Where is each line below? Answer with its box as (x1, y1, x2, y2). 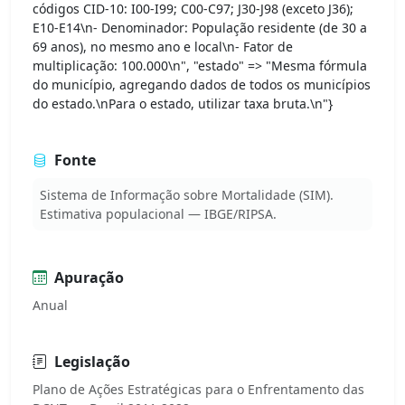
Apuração (54, 267, 124, 287)
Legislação (54, 351, 130, 372)
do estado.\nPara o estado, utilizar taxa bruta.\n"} (33, 94, 333, 112)
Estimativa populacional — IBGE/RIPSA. (40, 204, 277, 222)
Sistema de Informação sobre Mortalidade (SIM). (40, 185, 334, 203)
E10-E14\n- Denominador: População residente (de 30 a (33, 18, 367, 36)
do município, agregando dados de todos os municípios (33, 75, 371, 93)
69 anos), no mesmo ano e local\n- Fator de (33, 37, 293, 55)
